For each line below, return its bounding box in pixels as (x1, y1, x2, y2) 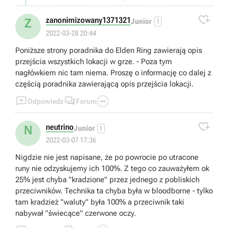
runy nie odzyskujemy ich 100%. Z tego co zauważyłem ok (15, 164, 209, 174)
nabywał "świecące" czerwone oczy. (15, 209, 136, 218)
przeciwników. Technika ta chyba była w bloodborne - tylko (15, 186, 213, 196)
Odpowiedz (27, 97, 64, 106)
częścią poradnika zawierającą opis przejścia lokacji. (15, 79, 193, 89)
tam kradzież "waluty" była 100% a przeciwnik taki (15, 197, 184, 207)
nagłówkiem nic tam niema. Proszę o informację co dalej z (15, 68, 211, 78)
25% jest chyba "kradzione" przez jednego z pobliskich (15, 175, 199, 185)
